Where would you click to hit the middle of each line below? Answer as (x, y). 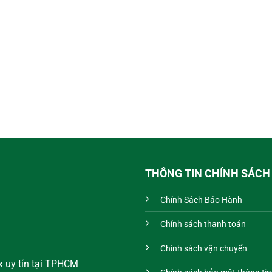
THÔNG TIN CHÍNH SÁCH (208, 173)
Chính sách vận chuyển (204, 248)
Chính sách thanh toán (203, 224)
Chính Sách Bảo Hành (201, 200)
